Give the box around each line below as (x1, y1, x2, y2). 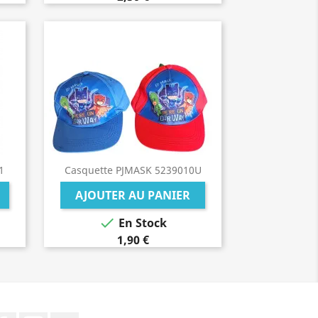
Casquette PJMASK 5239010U (64, 163, 202, 177)
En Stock (116, 215, 167, 231)
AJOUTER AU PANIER (75, 187, 190, 203)
